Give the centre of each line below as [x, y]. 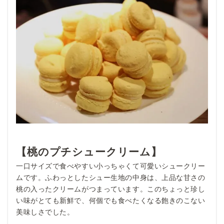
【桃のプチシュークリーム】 [89, 151]
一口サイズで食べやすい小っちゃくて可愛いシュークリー [111, 166]
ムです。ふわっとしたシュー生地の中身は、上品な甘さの [111, 177]
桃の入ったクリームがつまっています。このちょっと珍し [111, 189]
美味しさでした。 [45, 212]
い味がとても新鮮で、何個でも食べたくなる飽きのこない [111, 200]
